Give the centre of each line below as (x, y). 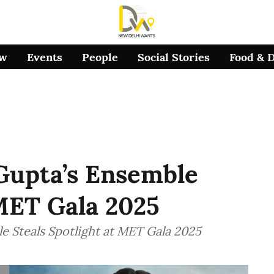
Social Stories (174, 57)
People (100, 57)
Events (45, 57)
